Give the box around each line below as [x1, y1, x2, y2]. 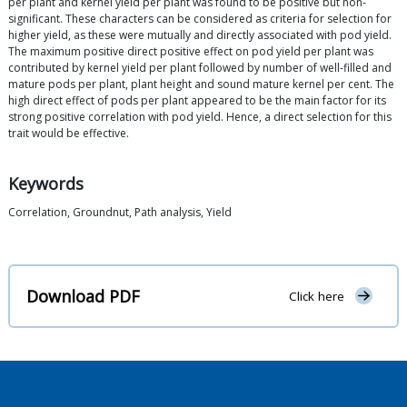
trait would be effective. [8, 125, 129, 142]
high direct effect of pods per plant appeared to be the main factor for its [8, 93, 386, 109]
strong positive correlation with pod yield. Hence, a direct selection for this [8, 109, 392, 125]
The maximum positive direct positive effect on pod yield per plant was [8, 44, 373, 60]
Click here [288, 288, 344, 305]
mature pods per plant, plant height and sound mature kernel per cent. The [8, 76, 394, 93]
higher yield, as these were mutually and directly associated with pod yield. [8, 27, 392, 44]
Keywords [8, 173, 84, 195]
